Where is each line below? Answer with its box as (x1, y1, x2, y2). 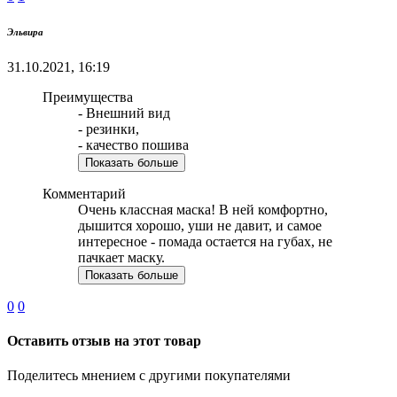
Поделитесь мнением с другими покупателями (7, 368, 291, 384)
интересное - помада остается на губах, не (78, 233, 332, 249)
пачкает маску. (78, 249, 165, 265)
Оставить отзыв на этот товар (7, 332, 201, 348)
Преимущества (43, 89, 133, 105)
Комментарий (43, 185, 126, 201)
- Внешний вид (78, 105, 170, 121)
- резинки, (78, 121, 139, 136)
